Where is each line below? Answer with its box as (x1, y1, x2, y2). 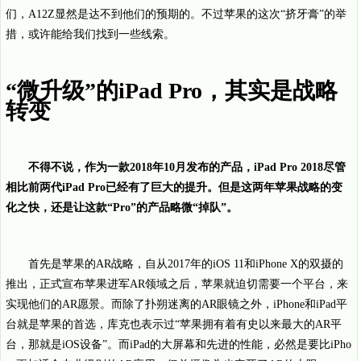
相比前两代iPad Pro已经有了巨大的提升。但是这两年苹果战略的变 (6, 181, 342, 193)
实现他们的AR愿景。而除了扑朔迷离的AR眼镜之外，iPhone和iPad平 (6, 298, 347, 310)
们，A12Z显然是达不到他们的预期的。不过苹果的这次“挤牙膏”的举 (6, 8, 346, 20)
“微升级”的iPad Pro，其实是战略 (6, 78, 338, 103)
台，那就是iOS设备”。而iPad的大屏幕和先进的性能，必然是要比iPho (6, 338, 351, 351)
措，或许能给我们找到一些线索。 (6, 28, 175, 40)
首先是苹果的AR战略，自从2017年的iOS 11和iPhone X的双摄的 (28, 258, 343, 270)
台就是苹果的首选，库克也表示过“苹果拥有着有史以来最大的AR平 (6, 318, 342, 330)
